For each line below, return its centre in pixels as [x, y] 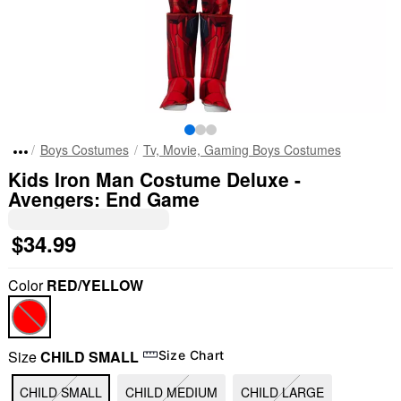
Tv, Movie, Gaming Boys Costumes [242, 149]
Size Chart [192, 354]
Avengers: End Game [103, 199]
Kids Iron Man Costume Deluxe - [154, 179]
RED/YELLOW [94, 285]
